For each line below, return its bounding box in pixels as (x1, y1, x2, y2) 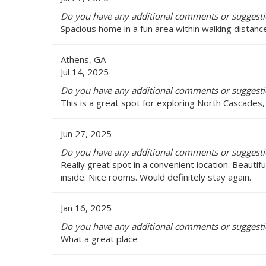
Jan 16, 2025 (61, 201, 112, 214)
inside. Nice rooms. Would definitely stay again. (61, 170, 251, 183)
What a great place (61, 232, 138, 245)
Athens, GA (61, 53, 106, 65)
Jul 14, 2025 (61, 65, 109, 78)
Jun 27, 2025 (61, 127, 112, 140)
